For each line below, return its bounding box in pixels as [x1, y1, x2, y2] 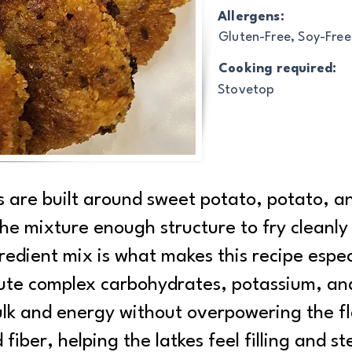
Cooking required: [218, 62, 341, 76]
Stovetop [218, 83, 275, 97]
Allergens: [218, 10, 284, 24]
